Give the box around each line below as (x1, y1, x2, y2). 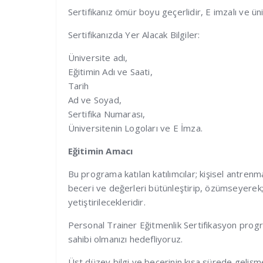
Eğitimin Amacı (68, 145, 133, 157)
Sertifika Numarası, (68, 108, 146, 120)
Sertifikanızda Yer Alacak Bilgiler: (68, 29, 200, 41)
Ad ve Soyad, (68, 94, 122, 106)
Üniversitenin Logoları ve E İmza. (68, 122, 203, 134)
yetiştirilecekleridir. (68, 196, 146, 208)
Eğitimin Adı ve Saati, (68, 66, 153, 78)
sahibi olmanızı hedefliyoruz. (68, 233, 183, 245)
